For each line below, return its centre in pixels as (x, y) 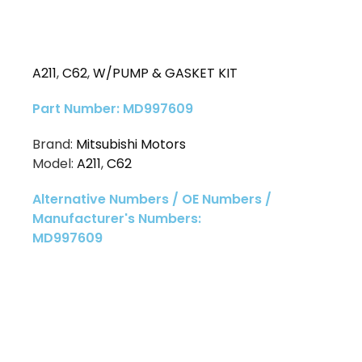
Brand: (54, 145)
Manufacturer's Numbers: (117, 219)
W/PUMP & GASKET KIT (165, 74)
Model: (55, 164)
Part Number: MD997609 (113, 109)
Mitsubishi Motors (131, 145)
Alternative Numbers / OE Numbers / (152, 200)
